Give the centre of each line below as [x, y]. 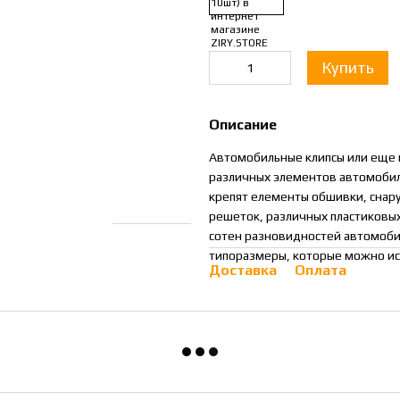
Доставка [243, 270]
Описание [243, 125]
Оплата [321, 270]
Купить [348, 67]
